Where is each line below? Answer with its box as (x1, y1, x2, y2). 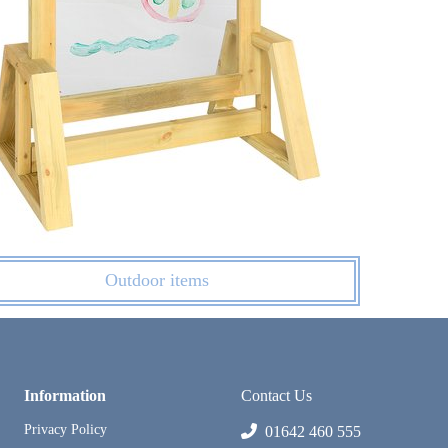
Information (24, 386, 107, 404)
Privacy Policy (24, 421, 108, 437)
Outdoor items (104, 270, 209, 291)
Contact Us (240, 386, 312, 404)
